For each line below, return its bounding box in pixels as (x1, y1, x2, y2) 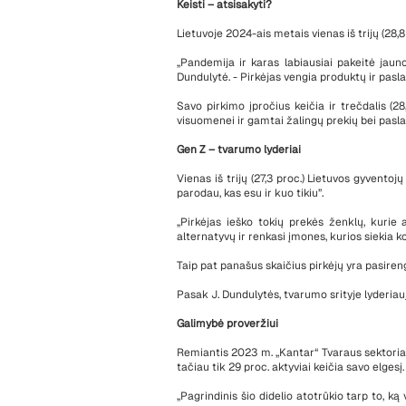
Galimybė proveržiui (177, 316, 278, 331)
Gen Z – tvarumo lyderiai (177, 142, 301, 157)
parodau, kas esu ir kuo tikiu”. (177, 186, 324, 200)
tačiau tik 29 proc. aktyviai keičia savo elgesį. (177, 360, 404, 374)
